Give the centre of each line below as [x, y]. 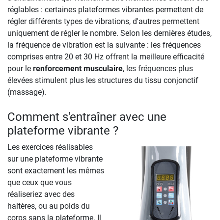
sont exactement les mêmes [56, 170]
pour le [20, 68]
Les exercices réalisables [50, 147]
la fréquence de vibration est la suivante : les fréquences [104, 45]
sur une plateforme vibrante [55, 159]
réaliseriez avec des [41, 194]
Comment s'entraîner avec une [87, 117]
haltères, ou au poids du [49, 206]
